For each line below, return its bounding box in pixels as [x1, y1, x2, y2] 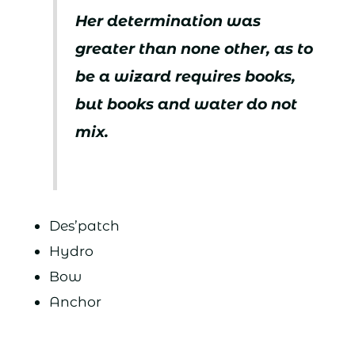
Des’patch [48, 217, 120, 234]
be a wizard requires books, [75, 67, 296, 86]
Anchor [48, 293, 101, 310]
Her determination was [75, 12, 261, 31]
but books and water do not [75, 95, 298, 114]
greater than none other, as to [75, 40, 314, 59]
